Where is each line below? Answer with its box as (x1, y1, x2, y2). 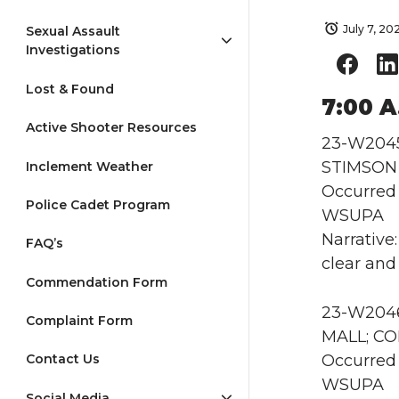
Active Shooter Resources (26, 119, 197, 136)
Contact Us (26, 351, 100, 368)
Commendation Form (26, 273, 167, 290)
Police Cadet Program (26, 196, 170, 213)
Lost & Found (26, 80, 114, 97)
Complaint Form (26, 313, 133, 330)
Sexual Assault (26, 23, 120, 40)
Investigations (26, 42, 120, 59)
